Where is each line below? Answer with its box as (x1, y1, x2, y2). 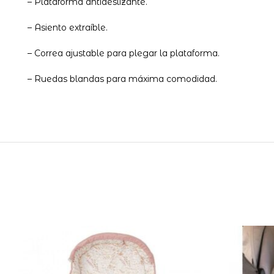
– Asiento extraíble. (28, 21, 108, 33)
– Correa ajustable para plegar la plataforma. (28, 47, 220, 59)
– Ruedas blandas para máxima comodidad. (28, 73, 217, 84)
